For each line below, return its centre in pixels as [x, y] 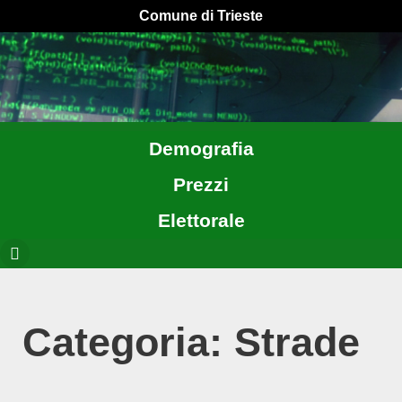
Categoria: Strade [191, 342]
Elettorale [201, 220]
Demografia [201, 149]
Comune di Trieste [201, 16]
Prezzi [201, 184]
